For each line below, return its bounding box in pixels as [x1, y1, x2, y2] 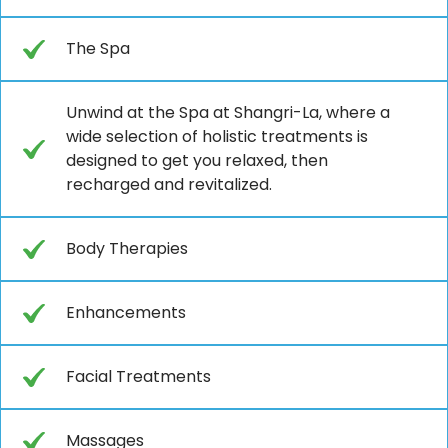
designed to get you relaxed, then [66, 148, 328, 172]
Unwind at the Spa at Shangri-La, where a [66, 100, 390, 124]
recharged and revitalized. [66, 172, 272, 196]
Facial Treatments [66, 364, 211, 388]
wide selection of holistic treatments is [66, 124, 368, 148]
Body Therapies [66, 236, 188, 260]
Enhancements [66, 300, 186, 324]
